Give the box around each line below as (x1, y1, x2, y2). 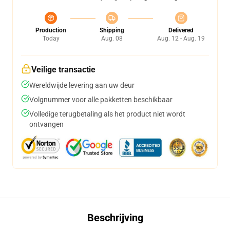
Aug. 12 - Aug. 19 (157, 35, 205, 42)
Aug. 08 (101, 35, 123, 42)
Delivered (168, 27, 194, 34)
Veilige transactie (31, 65, 95, 74)
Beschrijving (87, 212, 143, 224)
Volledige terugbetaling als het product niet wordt (29, 110, 185, 118)
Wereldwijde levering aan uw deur (29, 81, 135, 89)
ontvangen (29, 120, 64, 128)
